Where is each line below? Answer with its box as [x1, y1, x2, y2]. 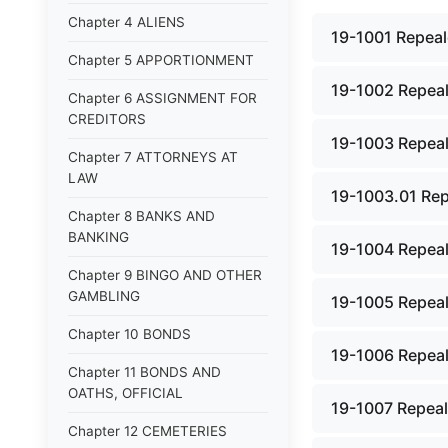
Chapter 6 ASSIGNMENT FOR [68, 90, 257, 106]
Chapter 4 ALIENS [68, 14, 185, 30]
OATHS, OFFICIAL [68, 385, 183, 401]
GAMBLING [68, 288, 140, 304]
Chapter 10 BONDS [68, 326, 191, 342]
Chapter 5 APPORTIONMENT [68, 52, 254, 68]
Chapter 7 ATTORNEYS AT [68, 149, 238, 165]
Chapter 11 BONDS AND [68, 364, 221, 380]
